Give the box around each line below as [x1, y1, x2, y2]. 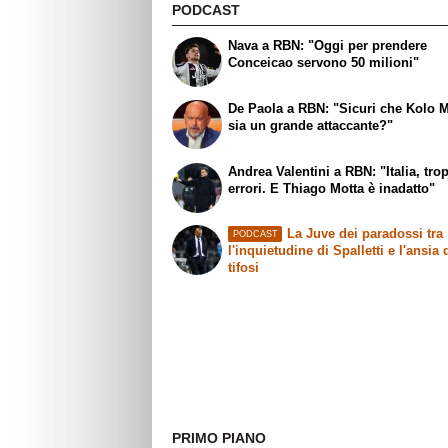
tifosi [228, 260, 260, 276]
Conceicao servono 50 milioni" [228, 54, 420, 70]
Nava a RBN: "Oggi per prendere [228, 37, 428, 53]
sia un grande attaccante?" [228, 117, 394, 133]
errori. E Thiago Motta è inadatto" [228, 180, 436, 196]
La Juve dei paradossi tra [286, 226, 443, 242]
